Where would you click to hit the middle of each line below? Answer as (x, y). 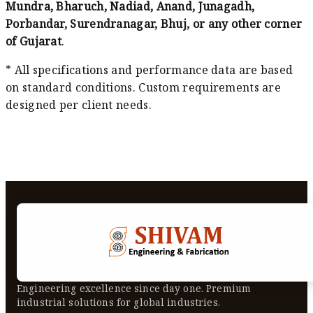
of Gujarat (34, 41)
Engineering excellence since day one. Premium (134, 288)
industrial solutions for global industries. (118, 302)
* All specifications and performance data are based (150, 70)
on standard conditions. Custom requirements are (144, 87)
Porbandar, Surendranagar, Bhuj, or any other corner (154, 23)
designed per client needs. (79, 104)
